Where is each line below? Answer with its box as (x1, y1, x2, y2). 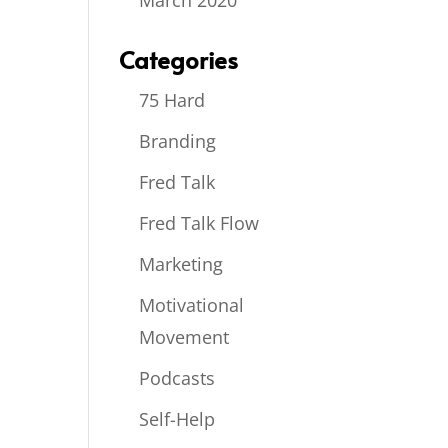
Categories (119, 43, 239, 76)
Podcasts (139, 366, 216, 390)
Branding (139, 129, 217, 153)
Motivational (139, 293, 245, 317)
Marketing (139, 252, 224, 276)
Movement (139, 325, 230, 349)
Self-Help (139, 407, 216, 431)
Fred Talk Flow (139, 211, 260, 235)
